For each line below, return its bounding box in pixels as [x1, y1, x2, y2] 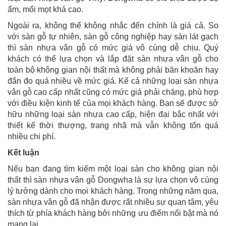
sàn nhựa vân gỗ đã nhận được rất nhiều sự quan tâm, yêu [8, 197, 218, 206]
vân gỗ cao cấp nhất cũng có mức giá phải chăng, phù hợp [8, 87, 218, 96]
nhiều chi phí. [8, 132, 55, 141]
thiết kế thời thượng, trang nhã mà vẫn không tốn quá [8, 121, 218, 130]
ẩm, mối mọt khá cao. [8, 5, 83, 14]
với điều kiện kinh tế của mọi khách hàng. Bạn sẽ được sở [8, 98, 218, 107]
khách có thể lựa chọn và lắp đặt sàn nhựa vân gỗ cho [8, 54, 218, 63]
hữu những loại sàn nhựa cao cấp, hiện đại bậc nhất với [8, 109, 218, 119]
